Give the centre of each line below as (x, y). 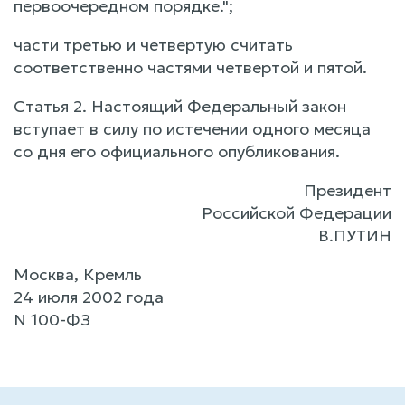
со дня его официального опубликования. (177, 151)
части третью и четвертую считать (153, 45)
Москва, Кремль (78, 274)
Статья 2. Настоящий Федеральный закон (180, 106)
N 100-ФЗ (52, 320)
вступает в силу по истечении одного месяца (192, 129)
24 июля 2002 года (89, 297)
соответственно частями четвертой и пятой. (190, 67)
